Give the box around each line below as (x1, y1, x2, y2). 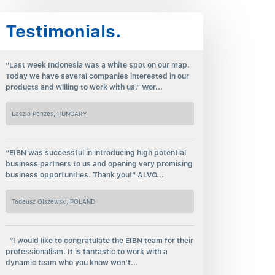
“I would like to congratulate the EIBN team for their (6, 236, 194, 245)
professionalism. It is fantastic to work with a (6, 247, 168, 256)
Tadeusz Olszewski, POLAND (12, 198, 96, 205)
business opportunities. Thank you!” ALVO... (6, 171, 165, 179)
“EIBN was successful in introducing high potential (6, 149, 187, 157)
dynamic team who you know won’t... (6, 258, 139, 267)
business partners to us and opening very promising (6, 160, 193, 168)
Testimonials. (6, 21, 122, 42)
